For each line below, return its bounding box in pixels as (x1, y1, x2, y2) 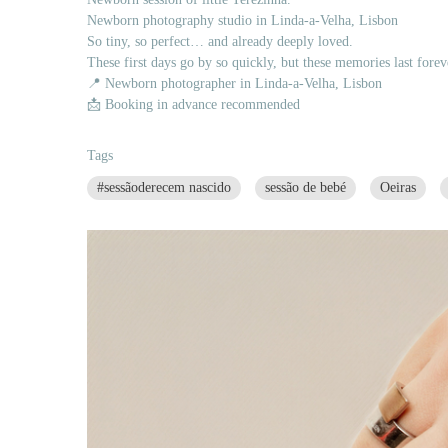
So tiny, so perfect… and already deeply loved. (87, 34, 353, 50)
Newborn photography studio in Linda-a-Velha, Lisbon (87, 13, 398, 29)
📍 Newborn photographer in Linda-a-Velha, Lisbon (87, 76, 382, 92)
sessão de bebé (265, 180, 346, 196)
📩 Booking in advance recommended (87, 97, 300, 113)
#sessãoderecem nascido (97, 180, 231, 196)
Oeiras (380, 180, 416, 196)
